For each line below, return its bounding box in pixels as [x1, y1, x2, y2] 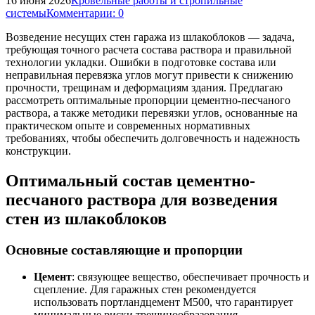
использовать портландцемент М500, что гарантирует [34, 296, 293, 309]
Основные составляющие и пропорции [6, 242, 243, 257]
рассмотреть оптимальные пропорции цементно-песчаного [6, 94, 290, 106]
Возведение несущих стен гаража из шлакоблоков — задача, [6, 30, 295, 43]
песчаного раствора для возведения [6, 190, 278, 209]
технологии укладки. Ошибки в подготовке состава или [6, 56, 276, 68]
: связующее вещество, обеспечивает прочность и [72, 271, 309, 283]
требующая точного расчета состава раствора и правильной [6, 43, 292, 56]
